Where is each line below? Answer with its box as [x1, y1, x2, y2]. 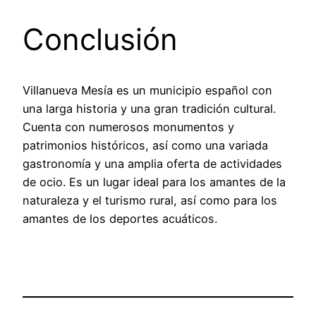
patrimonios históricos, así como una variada [23, 138, 268, 153]
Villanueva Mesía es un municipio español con [23, 83, 272, 98]
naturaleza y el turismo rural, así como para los [23, 193, 277, 208]
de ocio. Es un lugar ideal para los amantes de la [23, 175, 286, 190]
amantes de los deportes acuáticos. [23, 212, 217, 226]
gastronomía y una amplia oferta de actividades [23, 157, 282, 171]
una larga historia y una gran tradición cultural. [23, 102, 276, 116]
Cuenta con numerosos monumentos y [23, 120, 234, 135]
